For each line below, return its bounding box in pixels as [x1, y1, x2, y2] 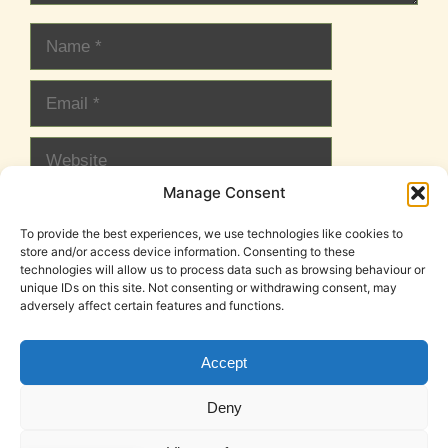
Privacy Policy [304, 388, 403, 408]
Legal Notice [196, 388, 284, 408]
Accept [201, 353, 247, 371]
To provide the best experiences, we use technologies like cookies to [20, 226, 403, 241]
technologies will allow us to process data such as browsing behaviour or [20, 262, 425, 277]
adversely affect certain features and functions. [20, 298, 284, 313]
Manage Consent [162, 183, 286, 202]
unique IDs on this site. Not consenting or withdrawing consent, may [20, 280, 397, 295]
